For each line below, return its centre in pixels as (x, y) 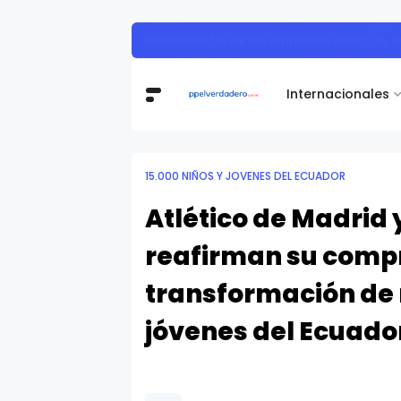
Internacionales (338, 94)
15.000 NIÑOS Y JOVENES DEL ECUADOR (245, 176)
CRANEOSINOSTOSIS (197, 40)
